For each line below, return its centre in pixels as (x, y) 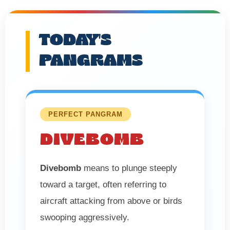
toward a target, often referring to (103, 184)
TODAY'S (75, 41)
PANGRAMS (91, 61)
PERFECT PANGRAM (85, 114)
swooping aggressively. (85, 217)
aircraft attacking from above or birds (111, 201)
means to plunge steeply (129, 168)
